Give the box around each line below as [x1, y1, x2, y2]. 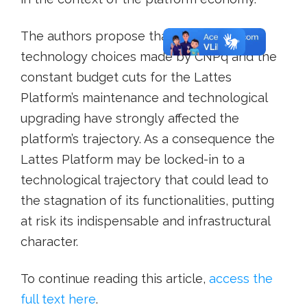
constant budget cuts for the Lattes [21, 69, 232, 84]
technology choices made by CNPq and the [21, 49, 277, 64]
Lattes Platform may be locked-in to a [21, 151, 245, 167]
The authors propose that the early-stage [21, 28, 267, 43]
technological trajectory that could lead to [21, 172, 269, 187]
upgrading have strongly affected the [21, 110, 239, 125]
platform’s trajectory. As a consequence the [21, 131, 275, 146]
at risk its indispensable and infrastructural [21, 213, 270, 228]
